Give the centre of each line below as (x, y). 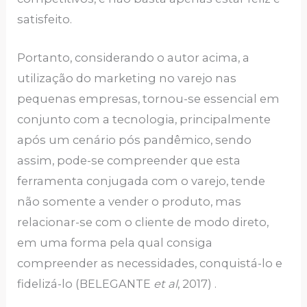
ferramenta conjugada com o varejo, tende (142, 181)
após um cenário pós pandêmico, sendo (135, 140)
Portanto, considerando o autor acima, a (134, 58)
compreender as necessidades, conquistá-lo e (150, 263)
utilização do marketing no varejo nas (127, 78)
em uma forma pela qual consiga (115, 243)
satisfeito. (45, 20)
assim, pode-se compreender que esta (129, 161)
